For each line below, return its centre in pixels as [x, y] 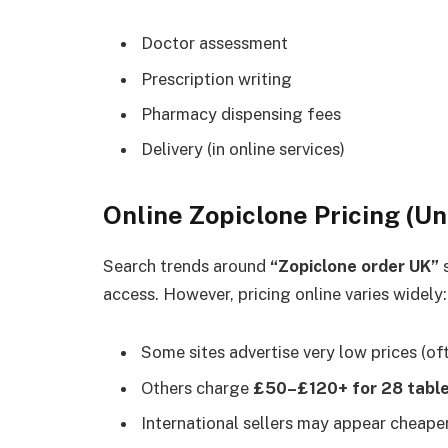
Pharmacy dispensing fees [241, 113]
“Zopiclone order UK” [354, 266]
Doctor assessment [214, 43]
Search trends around [186, 266]
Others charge [197, 387]
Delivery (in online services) [243, 149]
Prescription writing [216, 78]
